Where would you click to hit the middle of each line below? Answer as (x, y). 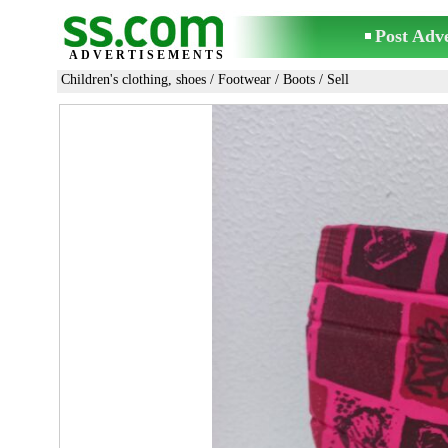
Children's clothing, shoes (133, 79)
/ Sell (332, 79)
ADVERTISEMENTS (147, 55)
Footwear (244, 79)
